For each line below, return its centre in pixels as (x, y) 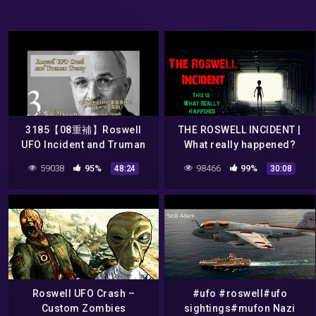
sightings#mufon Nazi (239, 308)
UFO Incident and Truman (84, 144)
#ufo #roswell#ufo (240, 293)
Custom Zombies (84, 308)
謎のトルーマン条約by (84, 174)
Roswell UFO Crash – (84, 293)
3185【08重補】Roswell (84, 129)
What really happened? (240, 144)
